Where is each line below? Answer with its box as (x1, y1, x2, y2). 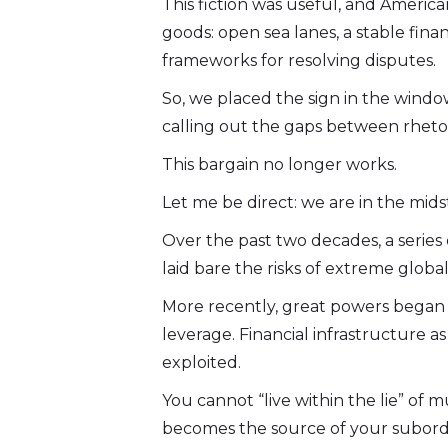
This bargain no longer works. (162, 155, 397, 175)
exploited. (162, 353, 241, 373)
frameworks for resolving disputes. (162, 51, 436, 71)
